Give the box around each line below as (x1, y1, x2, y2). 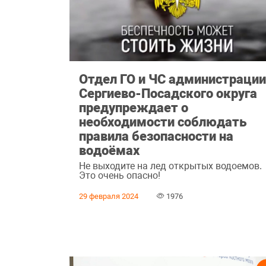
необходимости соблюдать (79, 114, 247, 130)
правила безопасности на (79, 128, 234, 144)
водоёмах (79, 142, 140, 159)
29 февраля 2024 (79, 191, 139, 201)
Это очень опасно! (79, 169, 161, 181)
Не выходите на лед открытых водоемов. (79, 160, 262, 172)
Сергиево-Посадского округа (79, 85, 258, 102)
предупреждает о (79, 100, 189, 116)
